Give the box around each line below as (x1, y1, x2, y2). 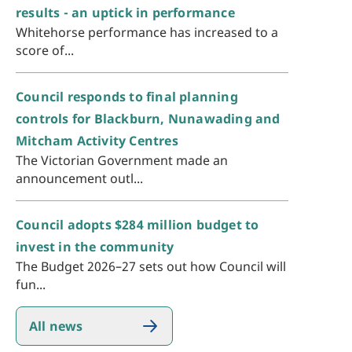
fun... (16, 276, 46, 294)
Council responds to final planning (16, 88, 238, 106)
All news (29, 317, 83, 335)
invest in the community (16, 238, 174, 256)
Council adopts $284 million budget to (16, 216, 259, 234)
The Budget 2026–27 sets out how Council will (16, 258, 286, 276)
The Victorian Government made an (16, 152, 228, 170)
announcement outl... (16, 170, 143, 188)
